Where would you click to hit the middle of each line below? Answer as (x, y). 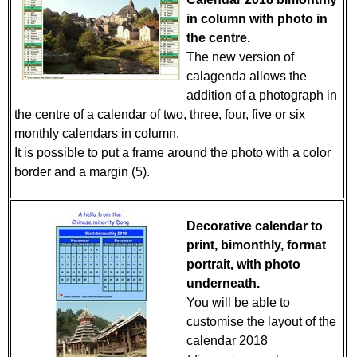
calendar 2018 (227, 341)
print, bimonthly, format (256, 245)
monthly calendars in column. (98, 133)
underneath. (223, 283)
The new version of (240, 57)
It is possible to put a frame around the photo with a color (173, 153)
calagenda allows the (247, 76)
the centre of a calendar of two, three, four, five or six (160, 114)
